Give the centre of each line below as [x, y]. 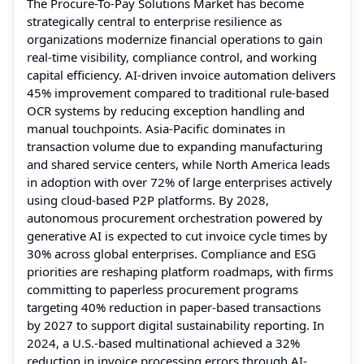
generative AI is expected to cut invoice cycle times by [177, 235]
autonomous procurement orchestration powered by [175, 217]
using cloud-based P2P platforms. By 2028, [148, 199]
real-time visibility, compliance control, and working [172, 56]
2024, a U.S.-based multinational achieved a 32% [163, 342]
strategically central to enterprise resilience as [154, 21]
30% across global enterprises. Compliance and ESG [171, 253]
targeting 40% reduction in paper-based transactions [174, 307]
